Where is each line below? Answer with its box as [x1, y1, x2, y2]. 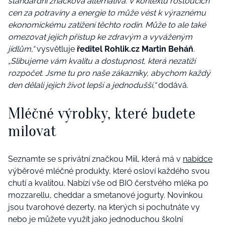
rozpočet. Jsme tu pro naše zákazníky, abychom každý [8, 68, 210, 78]
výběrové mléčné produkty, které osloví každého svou [8, 166, 210, 176]
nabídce [183, 154, 212, 164]
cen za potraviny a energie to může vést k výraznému [8, 8, 206, 18]
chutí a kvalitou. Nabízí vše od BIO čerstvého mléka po [8, 178, 208, 188]
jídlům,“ [8, 44, 35, 54]
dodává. [156, 80, 191, 90]
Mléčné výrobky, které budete [8, 104, 195, 123]
